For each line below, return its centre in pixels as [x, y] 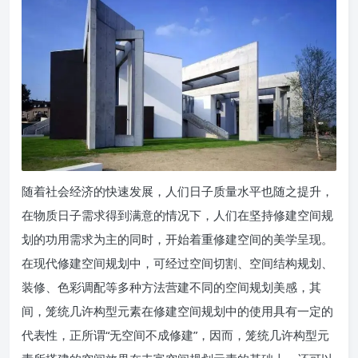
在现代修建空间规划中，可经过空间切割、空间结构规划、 [177, 263]
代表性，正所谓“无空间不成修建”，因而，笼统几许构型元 [175, 335]
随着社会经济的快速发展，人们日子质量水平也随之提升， [177, 191]
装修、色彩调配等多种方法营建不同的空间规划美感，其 [171, 287]
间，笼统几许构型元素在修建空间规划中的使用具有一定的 [177, 311]
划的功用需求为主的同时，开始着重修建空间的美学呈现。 [177, 239]
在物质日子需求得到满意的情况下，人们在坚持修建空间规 [177, 215]
